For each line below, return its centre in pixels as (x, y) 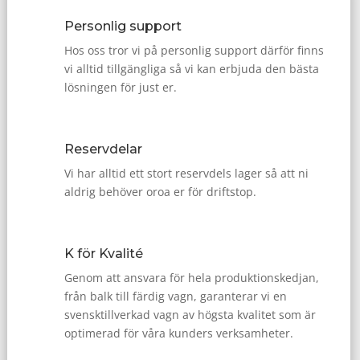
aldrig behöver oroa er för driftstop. (160, 191)
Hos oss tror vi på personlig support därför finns (194, 50)
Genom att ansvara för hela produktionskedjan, (192, 277)
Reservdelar (103, 149)
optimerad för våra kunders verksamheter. (179, 333)
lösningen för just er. (121, 87)
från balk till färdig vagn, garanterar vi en (176, 296)
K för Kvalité (104, 253)
